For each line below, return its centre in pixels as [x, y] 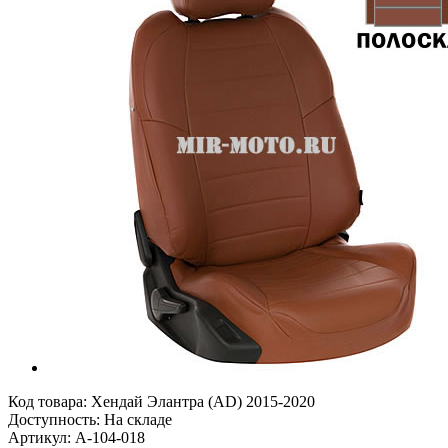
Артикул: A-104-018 [76, 437]
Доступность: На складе [90, 419]
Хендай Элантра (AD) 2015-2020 [203, 401]
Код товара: [49, 401]
